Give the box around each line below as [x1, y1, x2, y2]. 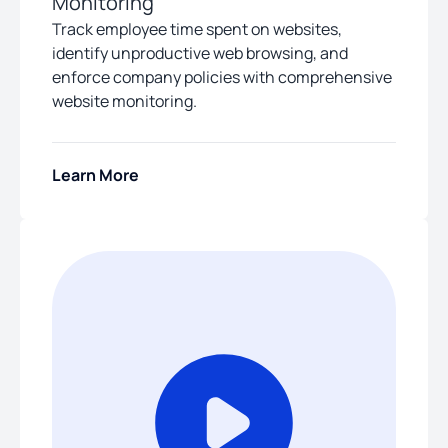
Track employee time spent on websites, [52, 18, 342, 41]
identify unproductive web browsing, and [52, 42, 348, 65]
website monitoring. [52, 90, 197, 113]
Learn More [52, 163, 139, 186]
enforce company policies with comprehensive [52, 66, 392, 89]
